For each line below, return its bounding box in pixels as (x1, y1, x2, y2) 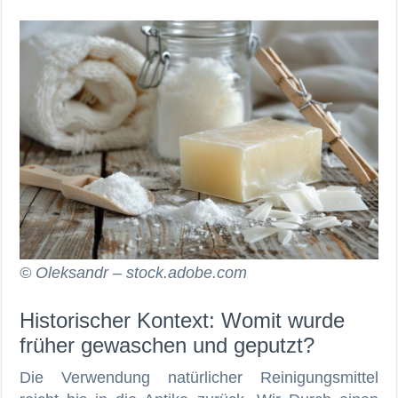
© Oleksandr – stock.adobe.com (20, 263, 248, 282)
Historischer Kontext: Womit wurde (20, 307, 346, 332)
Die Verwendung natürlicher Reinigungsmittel (20, 368, 378, 386)
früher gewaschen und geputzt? (20, 332, 315, 357)
